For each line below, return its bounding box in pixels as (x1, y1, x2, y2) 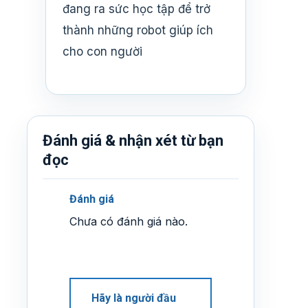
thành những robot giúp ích (63, 23, 213, 37)
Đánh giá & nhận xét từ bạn (43, 132, 223, 150)
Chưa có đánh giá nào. (69, 214, 188, 229)
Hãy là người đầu (91, 291, 176, 305)
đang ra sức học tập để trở (63, 1, 210, 16)
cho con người (63, 44, 142, 58)
